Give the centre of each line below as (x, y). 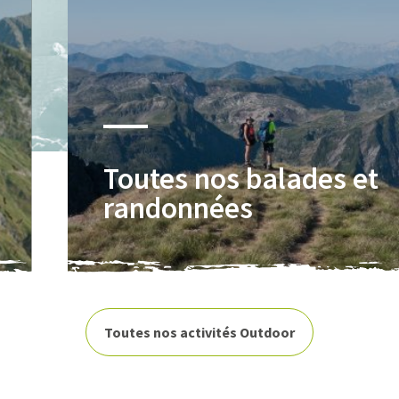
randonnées (178, 208)
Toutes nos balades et (240, 179)
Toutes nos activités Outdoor (199, 332)
